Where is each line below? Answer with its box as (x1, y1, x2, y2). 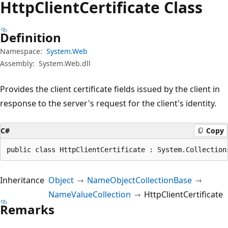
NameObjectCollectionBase (87, 174, 192, 186)
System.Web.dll (39, 58, 91, 68)
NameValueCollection (48, 188, 131, 200)
